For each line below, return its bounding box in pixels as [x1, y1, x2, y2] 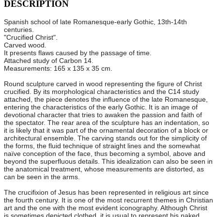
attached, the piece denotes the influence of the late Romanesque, [4, 95, 208, 104]
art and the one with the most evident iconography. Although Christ [4, 204, 207, 212]
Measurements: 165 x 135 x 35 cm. [4, 64, 112, 73]
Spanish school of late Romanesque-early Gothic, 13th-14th [4, 18, 187, 26]
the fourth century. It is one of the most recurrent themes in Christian [4, 196, 213, 204]
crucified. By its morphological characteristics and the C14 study [4, 88, 199, 96]
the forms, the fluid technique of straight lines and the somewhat [4, 142, 200, 150]
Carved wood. [4, 41, 46, 49]
